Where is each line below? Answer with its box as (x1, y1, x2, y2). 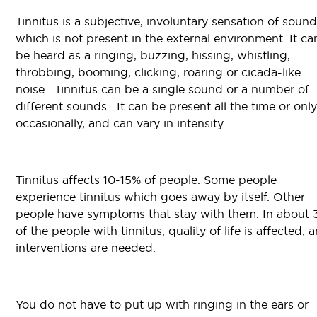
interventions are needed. (16, 241, 156, 255)
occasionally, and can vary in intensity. (16, 116, 226, 131)
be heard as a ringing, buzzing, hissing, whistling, (16, 48, 290, 63)
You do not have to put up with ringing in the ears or (16, 297, 309, 312)
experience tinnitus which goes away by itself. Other (16, 190, 305, 204)
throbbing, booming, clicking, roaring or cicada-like (16, 65, 301, 80)
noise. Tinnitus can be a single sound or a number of (16, 82, 309, 97)
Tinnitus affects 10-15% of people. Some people (16, 173, 277, 188)
